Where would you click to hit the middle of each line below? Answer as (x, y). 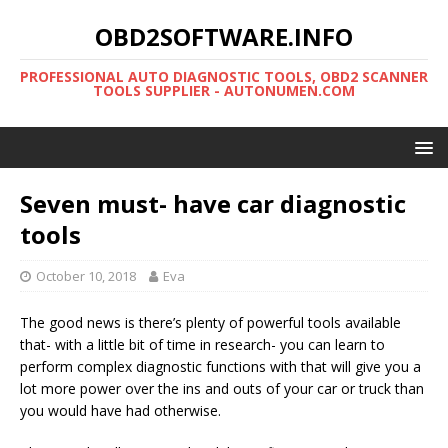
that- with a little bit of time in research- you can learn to (202, 344)
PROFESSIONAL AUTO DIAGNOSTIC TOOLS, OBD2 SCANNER (224, 76)
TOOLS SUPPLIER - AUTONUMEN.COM (224, 90)
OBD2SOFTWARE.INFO (224, 36)
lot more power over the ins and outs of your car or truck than (222, 388)
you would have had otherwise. (120, 410)
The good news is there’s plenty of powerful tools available (210, 322)
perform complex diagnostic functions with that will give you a (220, 366)
